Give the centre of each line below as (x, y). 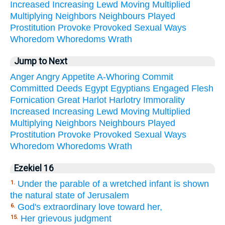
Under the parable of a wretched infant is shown (113, 184)
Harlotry (125, 100)
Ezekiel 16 (34, 168)
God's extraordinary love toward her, (90, 207)
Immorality (164, 100)
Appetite (78, 77)
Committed (32, 88)
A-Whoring (118, 77)
